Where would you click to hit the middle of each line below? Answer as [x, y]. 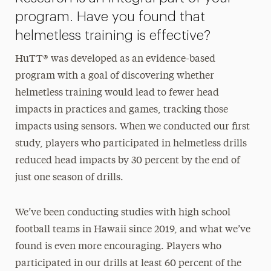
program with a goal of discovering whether [114, 76]
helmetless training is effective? [113, 35]
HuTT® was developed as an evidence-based [115, 59]
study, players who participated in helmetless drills [131, 144]
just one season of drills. [69, 178]
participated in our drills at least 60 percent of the [128, 263]
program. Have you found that [110, 16]
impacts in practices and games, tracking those [121, 110]
